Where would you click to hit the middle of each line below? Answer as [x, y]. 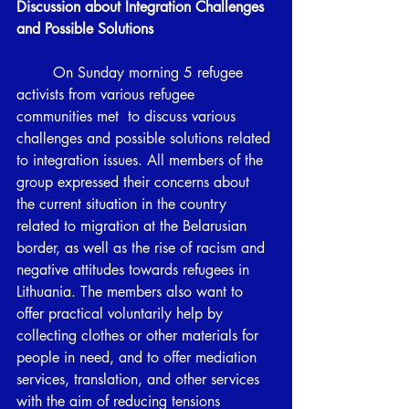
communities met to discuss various [128, 116]
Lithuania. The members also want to [132, 291]
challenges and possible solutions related [146, 138]
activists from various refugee [108, 94]
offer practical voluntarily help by [122, 313]
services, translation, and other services [140, 379]
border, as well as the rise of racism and [143, 247]
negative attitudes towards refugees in [135, 269]
